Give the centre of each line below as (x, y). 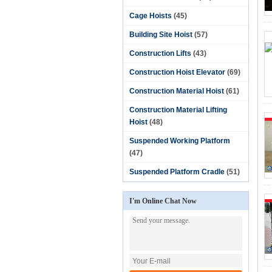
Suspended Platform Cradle (177, 172)
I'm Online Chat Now (163, 201)
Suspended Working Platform (180, 141)
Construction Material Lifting (178, 110)
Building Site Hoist (161, 35)
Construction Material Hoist (177, 91)
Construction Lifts (160, 53)
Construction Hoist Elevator (177, 72)
